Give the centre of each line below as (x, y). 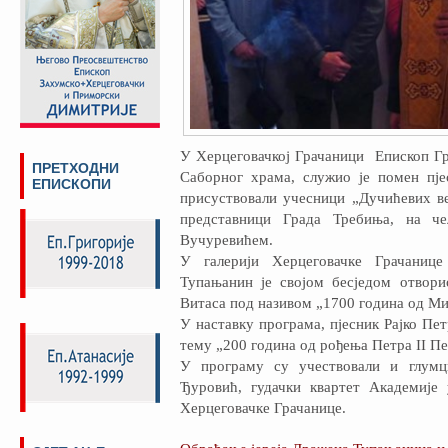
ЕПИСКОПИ (71, 184)
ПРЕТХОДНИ (75, 168)
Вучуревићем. (226, 240)
